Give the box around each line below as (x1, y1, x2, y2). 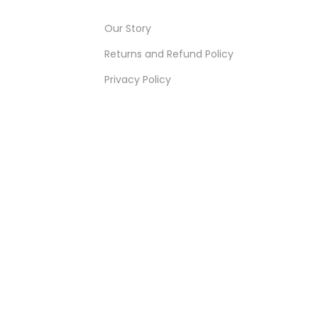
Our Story (104, 21, 151, 35)
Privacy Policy (104, 72, 171, 87)
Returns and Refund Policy (104, 47, 234, 61)
